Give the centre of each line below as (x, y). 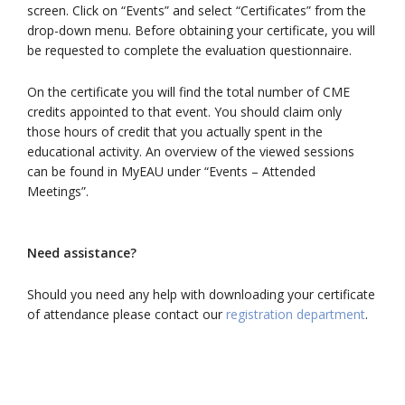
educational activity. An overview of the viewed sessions (191, 151)
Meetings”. (58, 191)
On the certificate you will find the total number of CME (188, 92)
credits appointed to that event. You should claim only (184, 112)
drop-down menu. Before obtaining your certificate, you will (201, 30)
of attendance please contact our (127, 314)
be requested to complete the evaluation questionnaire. (189, 50)
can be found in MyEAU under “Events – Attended (171, 171)
